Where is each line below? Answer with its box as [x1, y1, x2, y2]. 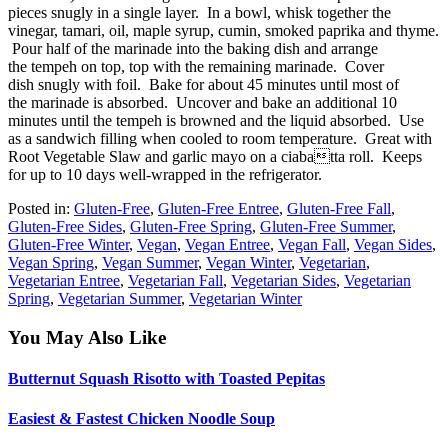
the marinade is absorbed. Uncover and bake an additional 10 [8, 94, 397, 112]
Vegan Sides [354, 236, 432, 254]
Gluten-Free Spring [130, 218, 252, 236]
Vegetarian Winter [189, 290, 302, 308]
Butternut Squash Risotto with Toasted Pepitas [8, 370, 325, 388]
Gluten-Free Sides [8, 218, 122, 236]
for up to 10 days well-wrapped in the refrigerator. [8, 166, 322, 184]
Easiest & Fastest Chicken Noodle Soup [8, 409, 275, 427]
